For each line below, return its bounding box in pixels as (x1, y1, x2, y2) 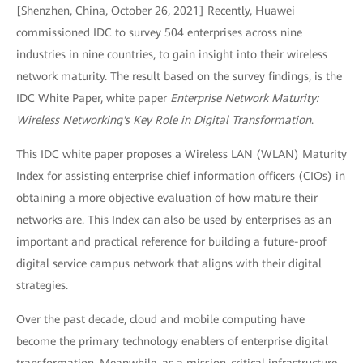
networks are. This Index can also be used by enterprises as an (16, 213, 331, 226)
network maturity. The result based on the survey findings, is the (16, 70, 342, 83)
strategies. (16, 279, 68, 292)
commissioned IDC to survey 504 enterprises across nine (16, 26, 302, 39)
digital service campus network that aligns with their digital (16, 257, 322, 270)
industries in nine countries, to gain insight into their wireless (16, 48, 327, 61)
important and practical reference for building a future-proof (16, 235, 327, 248)
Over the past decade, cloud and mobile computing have (16, 313, 305, 326)
